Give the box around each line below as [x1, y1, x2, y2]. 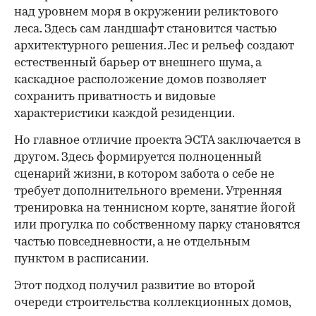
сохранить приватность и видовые [14, 90, 216, 103]
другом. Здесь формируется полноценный [14, 151, 262, 164]
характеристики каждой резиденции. [14, 107, 235, 120]
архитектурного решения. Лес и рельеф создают [14, 39, 294, 52]
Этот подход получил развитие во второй [14, 279, 255, 292]
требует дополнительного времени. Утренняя [14, 185, 282, 197]
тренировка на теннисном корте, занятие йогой [14, 202, 296, 214]
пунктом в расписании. [14, 253, 149, 265]
